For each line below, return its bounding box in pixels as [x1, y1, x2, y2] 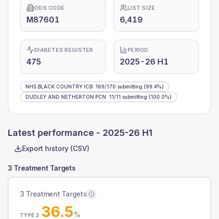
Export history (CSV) [22, 144, 89, 153]
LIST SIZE [128, 4, 155, 11]
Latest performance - [8, 128, 103, 138]
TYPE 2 [20, 212, 40, 218]
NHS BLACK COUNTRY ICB [25, 84, 92, 89]
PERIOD [128, 46, 149, 53]
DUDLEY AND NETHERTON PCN [25, 94, 106, 100]
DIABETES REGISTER [34, 46, 93, 53]
